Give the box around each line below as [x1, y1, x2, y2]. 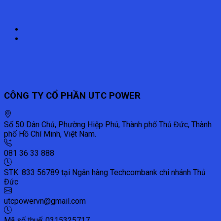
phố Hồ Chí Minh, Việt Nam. [4, 129, 96, 139]
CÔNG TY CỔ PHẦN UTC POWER [4, 90, 141, 101]
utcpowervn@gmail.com [4, 196, 86, 206]
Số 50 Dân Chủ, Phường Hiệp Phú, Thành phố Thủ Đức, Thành [4, 120, 212, 130]
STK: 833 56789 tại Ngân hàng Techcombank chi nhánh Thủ [4, 168, 206, 178]
